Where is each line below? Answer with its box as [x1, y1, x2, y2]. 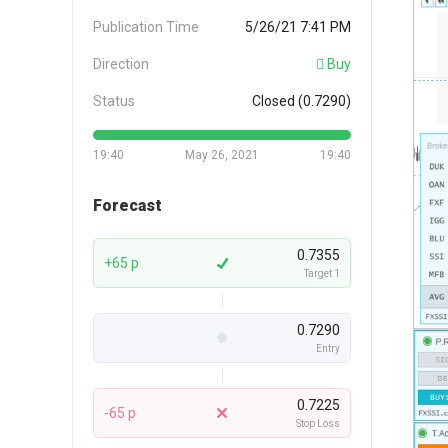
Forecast [93, 195, 162, 215]
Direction [93, 55, 149, 72]
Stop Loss [296, 417, 340, 429]
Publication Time [93, 18, 199, 35]
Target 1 [304, 267, 340, 279]
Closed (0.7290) [252, 92, 351, 109]
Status [93, 92, 135, 109]
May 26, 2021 [185, 147, 259, 162]
